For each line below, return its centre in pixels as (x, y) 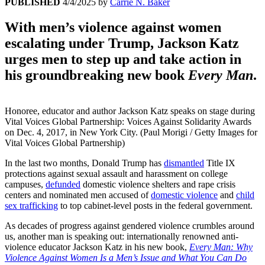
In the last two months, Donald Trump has (84, 163)
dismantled (184, 163)
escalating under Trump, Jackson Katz (122, 43)
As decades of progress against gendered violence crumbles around (130, 226)
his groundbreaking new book (96, 75)
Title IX (220, 163)
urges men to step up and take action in (123, 59)
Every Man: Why (221, 247)
